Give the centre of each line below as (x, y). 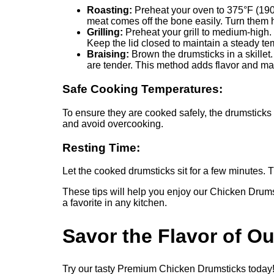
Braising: (108, 54)
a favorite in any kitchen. (115, 203)
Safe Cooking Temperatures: (143, 89)
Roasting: (109, 10)
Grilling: (105, 32)
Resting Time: (101, 147)
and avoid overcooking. (113, 124)
